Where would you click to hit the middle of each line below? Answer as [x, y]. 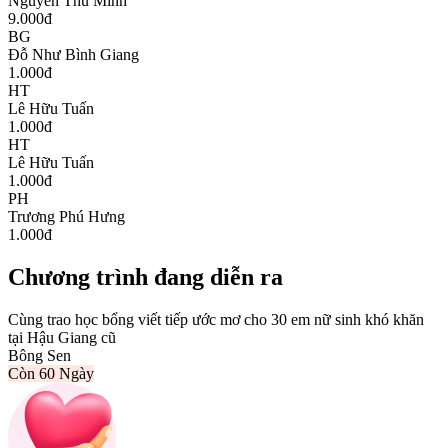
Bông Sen [39, 355]
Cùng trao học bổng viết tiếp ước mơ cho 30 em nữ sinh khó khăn [216, 319]
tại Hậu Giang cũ [62, 337]
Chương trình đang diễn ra [145, 277]
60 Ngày [66, 373]
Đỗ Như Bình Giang [73, 55]
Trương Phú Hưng [66, 217]
